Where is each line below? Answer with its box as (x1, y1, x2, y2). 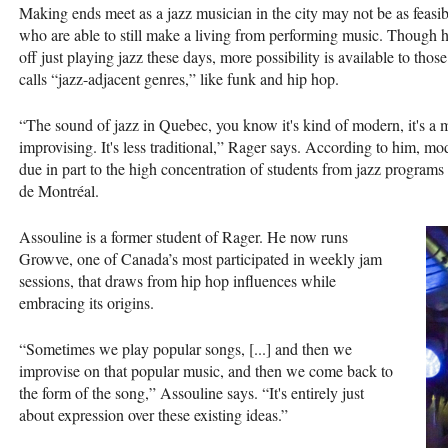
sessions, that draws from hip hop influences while (19, 269, 336, 291)
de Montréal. (19, 179, 99, 201)
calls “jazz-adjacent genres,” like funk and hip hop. (19, 67, 339, 89)
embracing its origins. (19, 291, 159, 313)
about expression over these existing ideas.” (19, 403, 293, 425)
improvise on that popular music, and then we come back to (19, 359, 393, 381)
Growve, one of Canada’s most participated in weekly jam (19, 247, 382, 269)
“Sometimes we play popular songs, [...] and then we (19, 337, 352, 359)
